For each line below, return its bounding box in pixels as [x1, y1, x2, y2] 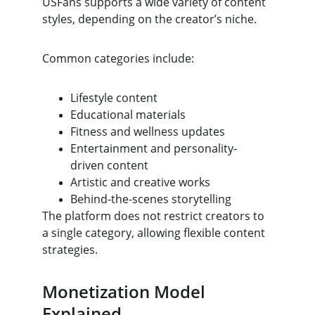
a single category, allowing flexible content [42, 225, 268, 240]
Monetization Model [42, 280, 210, 303]
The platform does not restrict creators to [42, 208, 267, 224]
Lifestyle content [70, 90, 157, 105]
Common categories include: [42, 51, 194, 66]
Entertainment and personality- [70, 141, 237, 156]
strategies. [42, 242, 98, 257]
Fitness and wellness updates [70, 124, 225, 139]
